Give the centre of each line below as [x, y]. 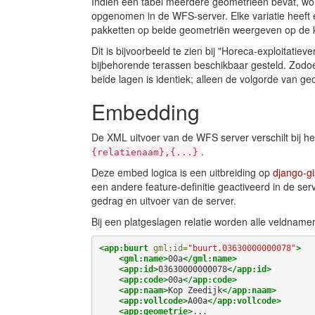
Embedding [146, 111]
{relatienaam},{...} [145, 152]
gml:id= [170, 248]
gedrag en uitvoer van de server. [164, 200]
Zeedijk [205, 290]
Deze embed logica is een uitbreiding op [182, 172]
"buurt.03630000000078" [242, 248]
